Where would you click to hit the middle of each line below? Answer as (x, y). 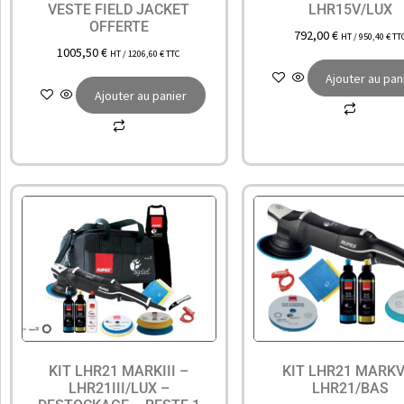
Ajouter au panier (140, 95)
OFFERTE (119, 26)
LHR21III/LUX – (119, 388)
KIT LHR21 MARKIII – (119, 371)
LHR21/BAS (350, 388)
